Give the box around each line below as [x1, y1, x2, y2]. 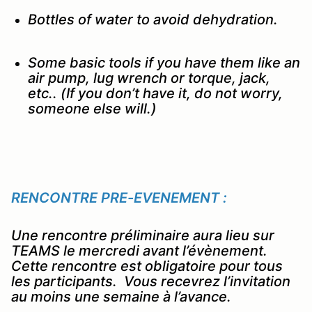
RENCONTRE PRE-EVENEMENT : [11, 189, 227, 206]
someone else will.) [28, 100, 157, 117]
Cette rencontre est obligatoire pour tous [11, 257, 283, 274]
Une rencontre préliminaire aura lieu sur [11, 226, 274, 244]
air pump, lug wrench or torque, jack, [28, 69, 270, 86]
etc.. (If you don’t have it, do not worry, [28, 84, 283, 102]
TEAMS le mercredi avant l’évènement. [11, 242, 271, 259]
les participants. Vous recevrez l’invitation [11, 272, 290, 290]
